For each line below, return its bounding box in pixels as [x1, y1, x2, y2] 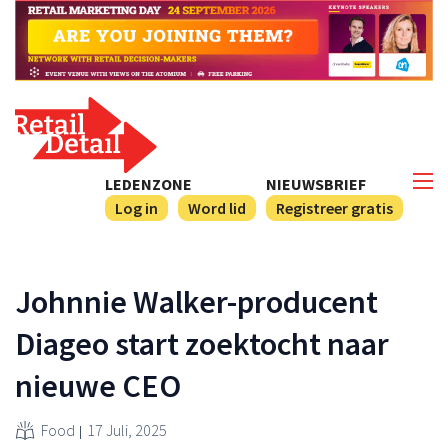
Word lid [188, 197, 246, 218]
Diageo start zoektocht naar [15, 323, 389, 364]
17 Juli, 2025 [87, 419, 167, 440]
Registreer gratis [276, 197, 393, 218]
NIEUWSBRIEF [266, 173, 366, 194]
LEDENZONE [105, 173, 192, 194]
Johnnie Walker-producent [15, 281, 378, 322]
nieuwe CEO [15, 365, 181, 406]
